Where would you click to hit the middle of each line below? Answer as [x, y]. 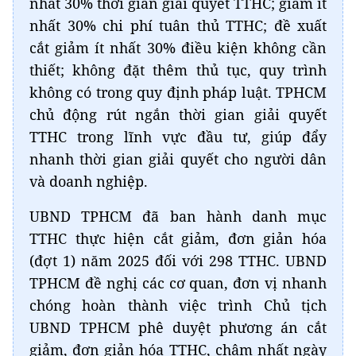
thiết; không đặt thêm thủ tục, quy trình [178, 70]
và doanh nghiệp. [89, 182]
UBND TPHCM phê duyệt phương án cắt [178, 328]
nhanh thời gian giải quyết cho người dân [178, 159]
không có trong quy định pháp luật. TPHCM [178, 93]
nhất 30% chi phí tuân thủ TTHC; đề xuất [178, 26]
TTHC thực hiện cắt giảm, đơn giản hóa [178, 239]
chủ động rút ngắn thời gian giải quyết [178, 115]
